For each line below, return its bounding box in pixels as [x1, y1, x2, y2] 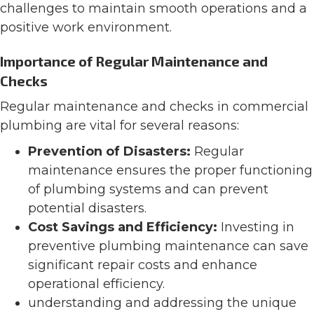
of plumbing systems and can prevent [28, 182, 268, 198]
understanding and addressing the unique [28, 295, 296, 311]
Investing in [217, 219, 294, 235]
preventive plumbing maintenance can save [28, 238, 308, 254]
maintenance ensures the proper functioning [28, 163, 313, 179]
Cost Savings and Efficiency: [28, 219, 217, 235]
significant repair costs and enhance [28, 257, 257, 273]
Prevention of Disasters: [28, 144, 191, 160]
